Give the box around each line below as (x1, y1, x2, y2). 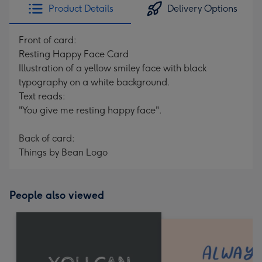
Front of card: (19, 35, 77, 46)
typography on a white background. (19, 77, 170, 88)
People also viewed (9, 189, 104, 202)
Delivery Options (167, 3, 237, 14)
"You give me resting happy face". (19, 105, 162, 116)
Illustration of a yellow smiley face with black (19, 63, 206, 74)
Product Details (48, 3, 113, 14)
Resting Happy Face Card (19, 49, 129, 60)
